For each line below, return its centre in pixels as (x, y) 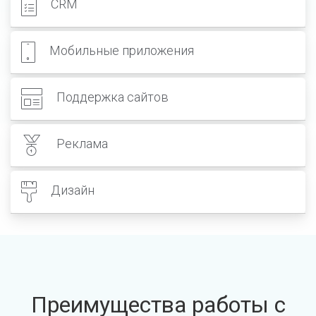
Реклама (82, 143)
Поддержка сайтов (113, 97)
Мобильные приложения (122, 50)
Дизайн (73, 190)
